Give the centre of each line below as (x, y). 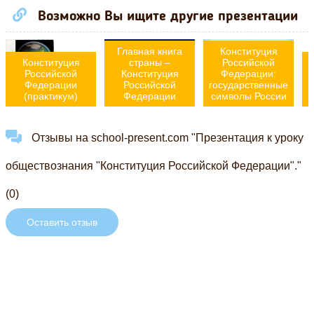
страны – (150, 63)
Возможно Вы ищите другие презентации (166, 16)
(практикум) (51, 96)
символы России (248, 96)
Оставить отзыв (62, 223)
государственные (248, 85)
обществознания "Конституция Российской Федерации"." (153, 166)
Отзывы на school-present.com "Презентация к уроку (166, 138)
